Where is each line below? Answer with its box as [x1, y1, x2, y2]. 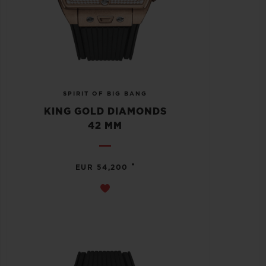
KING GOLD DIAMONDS [43, 107, 167, 117]
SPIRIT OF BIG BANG [63, 91, 147, 97]
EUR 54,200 [75, 164, 128, 172]
